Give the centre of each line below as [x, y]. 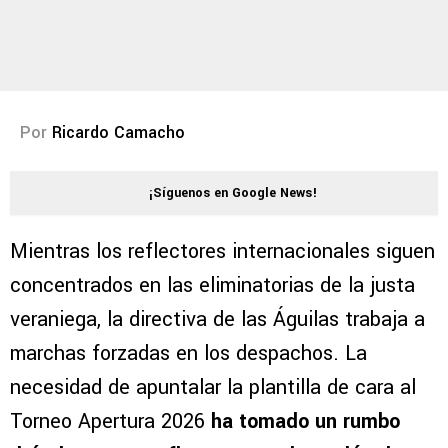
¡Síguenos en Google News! [233, 193]
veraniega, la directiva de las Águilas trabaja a [217, 320]
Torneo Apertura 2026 [110, 422]
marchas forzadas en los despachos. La [188, 354]
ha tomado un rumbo [305, 422]
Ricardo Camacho [118, 133]
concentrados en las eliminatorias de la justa [212, 286]
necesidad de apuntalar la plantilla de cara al [213, 388]
